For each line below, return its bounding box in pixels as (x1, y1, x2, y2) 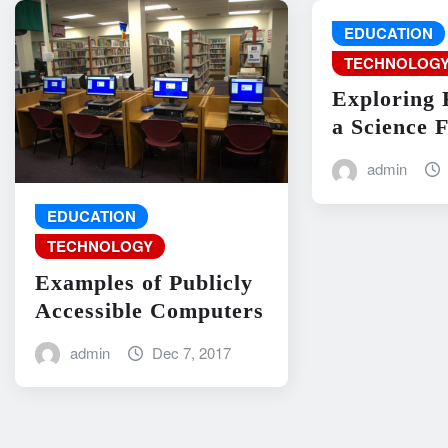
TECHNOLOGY (47, 235, 153, 258)
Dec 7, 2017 (152, 341, 232, 363)
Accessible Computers (35, 297, 264, 323)
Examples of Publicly (35, 269, 253, 295)
